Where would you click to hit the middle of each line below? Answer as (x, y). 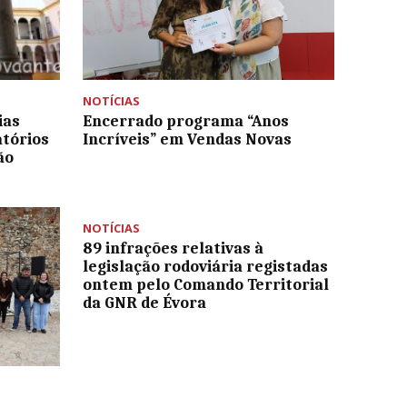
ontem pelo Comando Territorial (205, 285)
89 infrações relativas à (173, 248)
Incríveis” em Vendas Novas (187, 139)
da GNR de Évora (144, 303)
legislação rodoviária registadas (205, 267)
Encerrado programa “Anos (185, 121)
